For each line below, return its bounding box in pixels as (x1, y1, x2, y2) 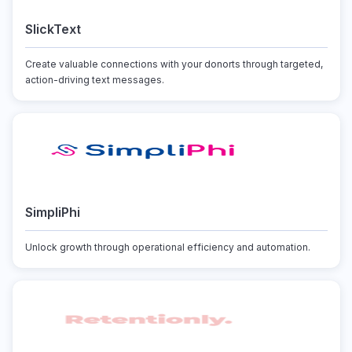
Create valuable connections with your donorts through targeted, (24, 58, 323, 70)
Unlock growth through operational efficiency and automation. (24, 241, 310, 253)
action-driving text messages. (24, 74, 164, 86)
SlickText (24, 21, 81, 37)
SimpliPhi (24, 204, 80, 220)
